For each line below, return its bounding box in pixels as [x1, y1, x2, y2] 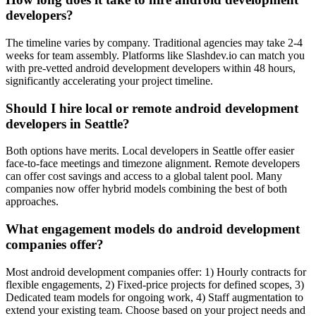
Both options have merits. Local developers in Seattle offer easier [6, 145, 294, 157]
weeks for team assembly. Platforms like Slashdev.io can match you [6, 49, 305, 61]
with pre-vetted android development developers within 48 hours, [6, 61, 296, 74]
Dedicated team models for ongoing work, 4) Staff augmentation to [6, 291, 303, 303]
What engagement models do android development [6, 221, 300, 236]
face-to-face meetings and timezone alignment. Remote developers [6, 157, 300, 170]
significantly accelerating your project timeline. [6, 74, 213, 87]
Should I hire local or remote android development [6, 100, 298, 116]
